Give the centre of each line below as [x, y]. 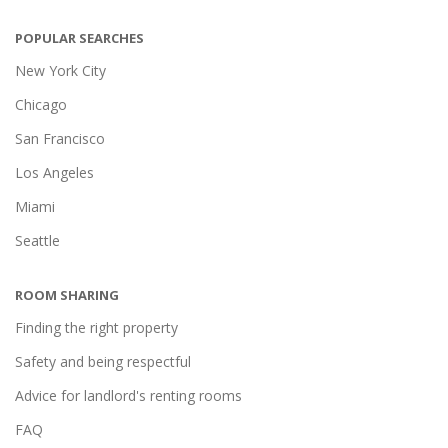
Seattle [37, 240]
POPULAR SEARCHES [79, 38]
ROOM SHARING [67, 295]
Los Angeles [54, 172]
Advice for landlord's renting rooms [128, 395]
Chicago [41, 104]
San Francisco [60, 138]
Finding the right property [96, 327]
